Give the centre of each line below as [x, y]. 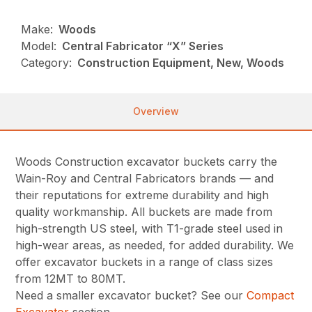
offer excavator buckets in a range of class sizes [145, 262]
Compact [271, 296]
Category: [47, 63]
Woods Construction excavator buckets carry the [147, 162]
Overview [156, 111]
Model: [39, 46]
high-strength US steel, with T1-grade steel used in [149, 229]
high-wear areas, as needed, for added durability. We [155, 245]
